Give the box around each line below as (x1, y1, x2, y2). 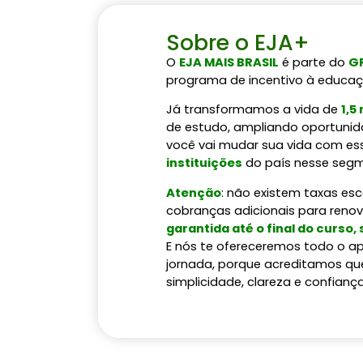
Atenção (166, 183, 222, 201)
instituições (166, 154, 243, 172)
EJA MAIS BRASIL (179, 53, 280, 70)
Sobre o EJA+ (166, 27, 310, 58)
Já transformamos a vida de (166, 100, 342, 118)
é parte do (279, 53, 349, 70)
